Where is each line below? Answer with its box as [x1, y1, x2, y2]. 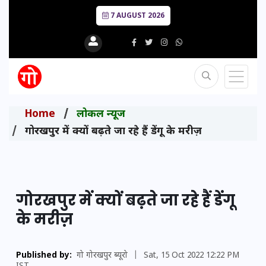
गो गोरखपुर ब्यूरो [77, 251, 128, 261]
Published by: [16, 251, 72, 261]
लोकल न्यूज [77, 107, 125, 121]
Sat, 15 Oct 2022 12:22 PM [144, 251, 239, 261]
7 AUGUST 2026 [108, 11, 164, 21]
